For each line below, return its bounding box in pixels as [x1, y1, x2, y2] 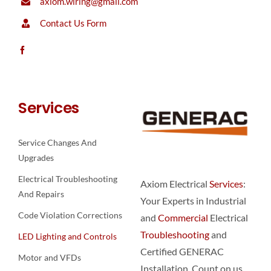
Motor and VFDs [18, 252, 81, 263]
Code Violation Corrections [18, 209, 122, 220]
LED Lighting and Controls [18, 230, 117, 241]
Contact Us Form [39, 17, 106, 28]
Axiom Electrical [140, 177, 209, 189]
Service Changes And [18, 137, 97, 148]
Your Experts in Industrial [140, 194, 246, 206]
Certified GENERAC [140, 245, 224, 257]
